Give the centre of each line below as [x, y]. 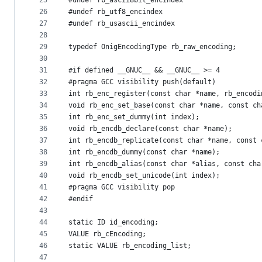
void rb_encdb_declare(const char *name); [150, 129]
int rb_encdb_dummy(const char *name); [144, 152]
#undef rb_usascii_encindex [122, 23]
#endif [81, 199]
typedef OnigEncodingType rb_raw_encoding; [152, 47]
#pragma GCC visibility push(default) [142, 82]
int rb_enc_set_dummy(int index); [134, 117]
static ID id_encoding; [113, 222]
